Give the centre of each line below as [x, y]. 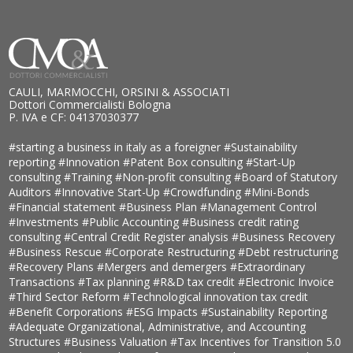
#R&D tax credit [196, 282]
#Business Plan [160, 207]
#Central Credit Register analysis [148, 237]
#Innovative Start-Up [109, 192]
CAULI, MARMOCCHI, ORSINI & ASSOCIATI [119, 92]
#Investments [46, 222]
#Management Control [259, 207]
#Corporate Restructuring [172, 252]
